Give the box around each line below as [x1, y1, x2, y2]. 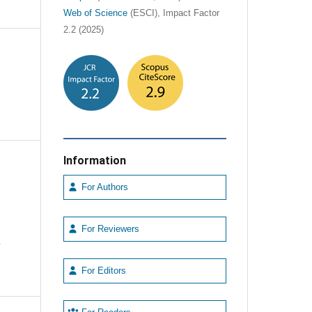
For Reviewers [78, 224, 139, 234]
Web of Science [63, 8, 127, 18]
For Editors [78, 265, 126, 276]
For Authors [78, 182, 128, 192]
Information [63, 153, 126, 167]
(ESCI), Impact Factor [127, 8, 219, 18]
